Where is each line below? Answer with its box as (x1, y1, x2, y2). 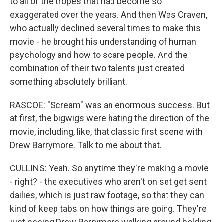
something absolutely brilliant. (10, 76, 127, 87)
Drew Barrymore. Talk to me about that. (10, 140, 162, 150)
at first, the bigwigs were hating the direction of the (10, 113, 209, 123)
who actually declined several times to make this (10, 23, 201, 33)
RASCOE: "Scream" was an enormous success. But (10, 100, 210, 110)
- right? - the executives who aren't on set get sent (10, 176, 207, 187)
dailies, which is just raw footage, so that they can (10, 190, 204, 200)
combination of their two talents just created (10, 63, 185, 73)
